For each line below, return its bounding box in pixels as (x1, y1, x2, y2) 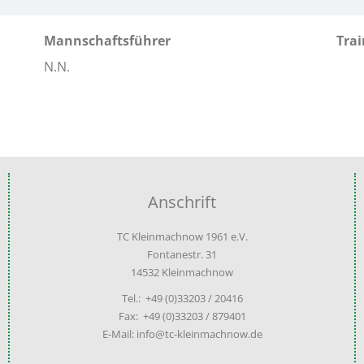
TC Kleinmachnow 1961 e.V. (116, 229, 248, 245)
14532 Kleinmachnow (131, 265, 233, 280)
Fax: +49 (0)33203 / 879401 (118, 309, 246, 324)
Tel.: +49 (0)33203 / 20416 (121, 291, 243, 306)
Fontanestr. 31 (147, 247, 217, 262)
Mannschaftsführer (44, 32, 171, 50)
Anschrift (148, 191, 216, 214)
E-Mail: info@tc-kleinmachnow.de (102, 327, 262, 342)
